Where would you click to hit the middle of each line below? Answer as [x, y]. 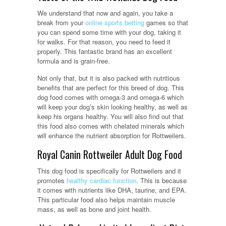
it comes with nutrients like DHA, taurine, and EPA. [112, 190]
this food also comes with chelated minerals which [111, 126]
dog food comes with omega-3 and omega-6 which [110, 97]
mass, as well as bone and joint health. [94, 209]
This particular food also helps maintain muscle [106, 199]
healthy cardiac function [100, 180]
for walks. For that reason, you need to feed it [104, 41]
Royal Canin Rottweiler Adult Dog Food [110, 154]
